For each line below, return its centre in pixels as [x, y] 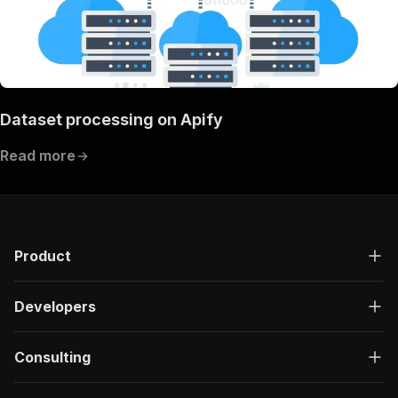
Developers [55, 307]
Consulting [52, 358]
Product [43, 256]
